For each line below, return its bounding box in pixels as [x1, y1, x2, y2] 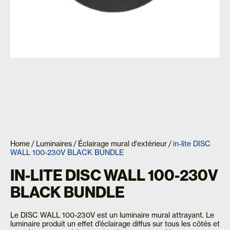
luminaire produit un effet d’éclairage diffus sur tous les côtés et [10, 219, 220, 228]
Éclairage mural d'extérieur [78, 139, 167, 148]
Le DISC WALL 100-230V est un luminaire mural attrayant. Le [10, 210, 214, 220]
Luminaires [36, 139, 72, 148]
